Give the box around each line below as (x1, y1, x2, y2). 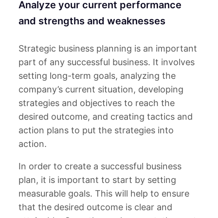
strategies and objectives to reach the (18, 98, 175, 109)
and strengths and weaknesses (18, 15, 165, 27)
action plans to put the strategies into (18, 125, 174, 136)
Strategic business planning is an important (18, 43, 197, 54)
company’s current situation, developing (18, 84, 183, 95)
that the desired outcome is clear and (18, 202, 172, 213)
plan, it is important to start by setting (18, 175, 176, 185)
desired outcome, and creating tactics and (18, 111, 193, 122)
